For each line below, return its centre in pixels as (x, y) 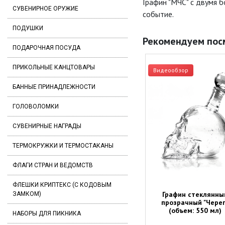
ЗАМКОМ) (27, 194)
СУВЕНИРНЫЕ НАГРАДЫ (47, 126)
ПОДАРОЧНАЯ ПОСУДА (46, 48)
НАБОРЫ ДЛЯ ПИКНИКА (47, 213)
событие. (158, 14)
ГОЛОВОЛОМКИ (36, 106)
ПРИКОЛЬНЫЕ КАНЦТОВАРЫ (54, 67)
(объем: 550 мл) (195, 210)
